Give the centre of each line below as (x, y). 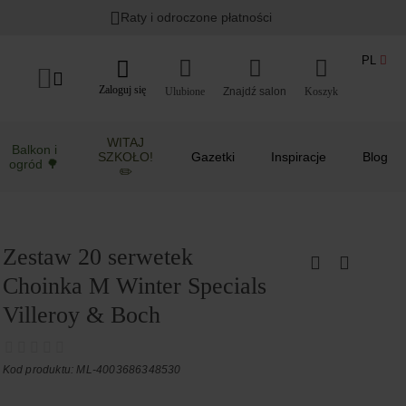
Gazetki (213, 157)
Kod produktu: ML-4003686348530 (92, 370)
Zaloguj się (122, 89)
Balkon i (34, 150)
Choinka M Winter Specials (134, 286)
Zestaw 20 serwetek (97, 257)
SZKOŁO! (126, 157)
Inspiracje (299, 157)
